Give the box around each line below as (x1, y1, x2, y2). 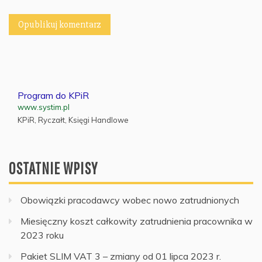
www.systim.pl (18, 102, 70, 112)
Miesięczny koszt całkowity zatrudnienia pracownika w (20, 215, 253, 227)
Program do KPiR (18, 89, 89, 101)
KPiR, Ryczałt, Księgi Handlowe (18, 115, 129, 125)
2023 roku (20, 229, 64, 241)
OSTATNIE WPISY (9, 158, 98, 178)
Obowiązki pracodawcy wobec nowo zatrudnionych (20, 194, 239, 206)
